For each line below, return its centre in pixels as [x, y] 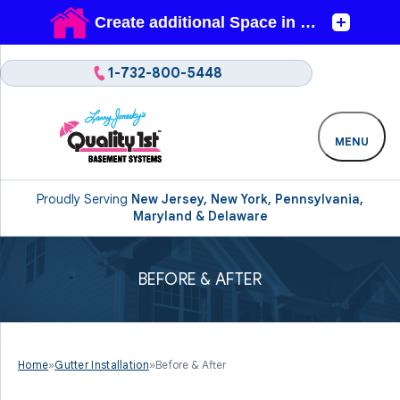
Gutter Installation [102, 365]
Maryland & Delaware [200, 216]
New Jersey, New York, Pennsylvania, [247, 199]
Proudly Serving [84, 199]
